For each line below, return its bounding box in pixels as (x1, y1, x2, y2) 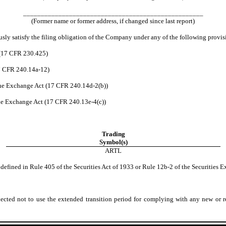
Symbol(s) (99, 138, 128, 146)
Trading (101, 130, 125, 138)
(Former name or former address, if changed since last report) (31, 17, 195, 25)
